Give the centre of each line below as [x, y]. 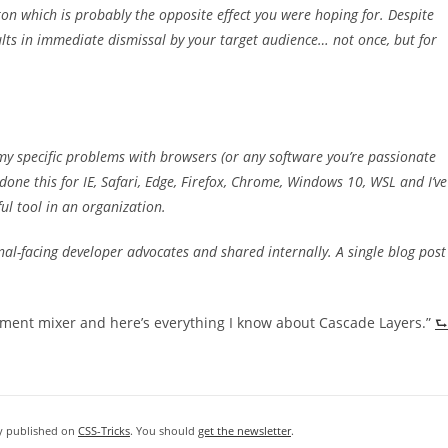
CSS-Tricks [104, 430]
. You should [164, 430]
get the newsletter [244, 430]
